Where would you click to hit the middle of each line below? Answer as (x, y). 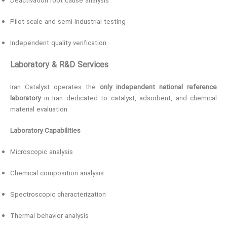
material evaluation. (40, 110)
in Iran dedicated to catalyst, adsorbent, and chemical (129, 99)
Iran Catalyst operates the (55, 87)
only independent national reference (158, 87)
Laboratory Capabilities (45, 131)
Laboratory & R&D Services (59, 65)
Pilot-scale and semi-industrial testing (68, 22)
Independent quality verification (58, 43)
